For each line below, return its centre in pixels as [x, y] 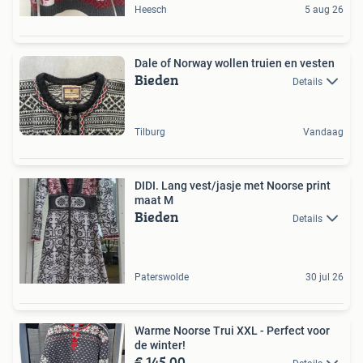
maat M [154, 200]
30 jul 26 [325, 277]
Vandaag [323, 132]
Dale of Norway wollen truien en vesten [235, 63]
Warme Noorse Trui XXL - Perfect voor [232, 330]
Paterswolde [162, 277]
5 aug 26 [324, 10]
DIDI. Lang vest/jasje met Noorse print [233, 185]
